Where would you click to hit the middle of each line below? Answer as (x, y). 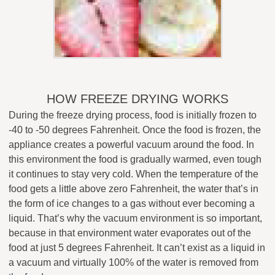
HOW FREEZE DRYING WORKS (137, 99)
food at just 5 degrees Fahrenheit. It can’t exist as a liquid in (137, 247)
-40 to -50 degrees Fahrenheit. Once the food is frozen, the (135, 130)
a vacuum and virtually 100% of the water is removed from (134, 262)
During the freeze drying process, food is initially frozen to (133, 115)
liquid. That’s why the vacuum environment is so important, (135, 218)
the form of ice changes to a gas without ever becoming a (132, 203)
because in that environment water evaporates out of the (130, 233)
